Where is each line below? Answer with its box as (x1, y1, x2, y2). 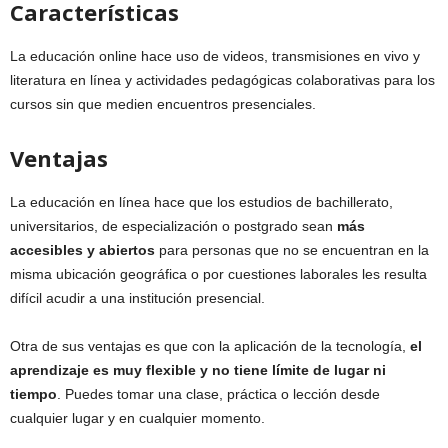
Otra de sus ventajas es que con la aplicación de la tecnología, (10, 338, 410, 354)
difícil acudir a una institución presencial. (10, 290, 265, 306)
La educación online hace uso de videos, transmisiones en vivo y (10, 48, 420, 64)
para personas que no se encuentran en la (155, 242, 429, 258)
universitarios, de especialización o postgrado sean (10, 218, 337, 234)
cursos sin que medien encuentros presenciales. (10, 96, 316, 112)
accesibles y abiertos (10, 242, 155, 258)
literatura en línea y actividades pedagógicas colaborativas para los (10, 72, 435, 88)
